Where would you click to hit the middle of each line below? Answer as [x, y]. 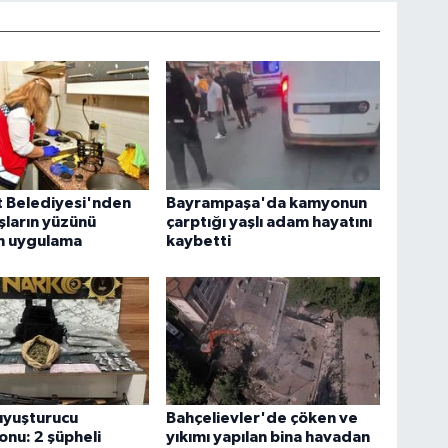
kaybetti [199, 241]
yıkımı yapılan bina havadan [268, 437]
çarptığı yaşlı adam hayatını [269, 222]
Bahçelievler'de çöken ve [262, 418]
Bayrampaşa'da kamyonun [267, 203]
